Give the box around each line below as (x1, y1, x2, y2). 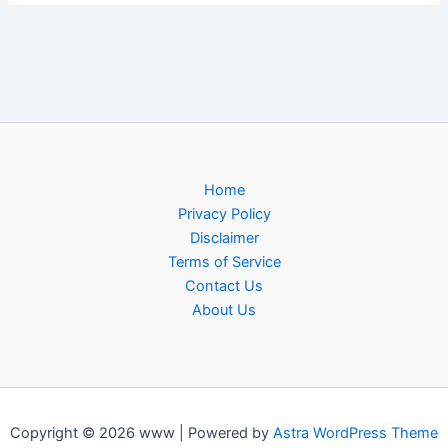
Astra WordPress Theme (273, 424, 438, 443)
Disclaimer (189, 229, 259, 248)
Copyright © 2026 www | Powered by (10, 424, 273, 443)
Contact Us (185, 277, 263, 296)
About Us (192, 301, 256, 320)
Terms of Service (167, 253, 281, 272)
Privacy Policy (177, 205, 271, 224)
